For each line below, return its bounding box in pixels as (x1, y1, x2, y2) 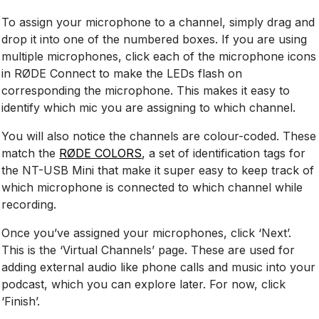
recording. (1, 197, 57, 211)
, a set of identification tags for (142, 145, 306, 160)
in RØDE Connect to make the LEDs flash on (1, 66, 243, 80)
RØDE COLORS (59, 145, 142, 160)
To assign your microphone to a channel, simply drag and (1, 14, 315, 29)
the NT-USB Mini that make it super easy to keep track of (1, 162, 315, 177)
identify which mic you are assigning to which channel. (1, 100, 296, 115)
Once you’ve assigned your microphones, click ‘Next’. (1, 225, 292, 240)
